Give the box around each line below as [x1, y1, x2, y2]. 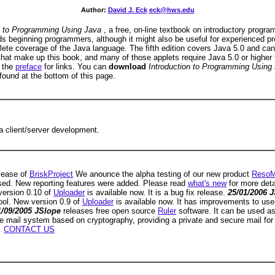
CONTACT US [4, 225, 55, 234]
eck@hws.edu [149, 6, 195, 14]
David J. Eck [107, 6, 147, 14]
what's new [188, 179, 227, 188]
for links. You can [42, 61, 109, 71]
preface [15, 61, 42, 71]
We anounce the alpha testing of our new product [73, 169, 252, 179]
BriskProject [29, 169, 73, 179]
